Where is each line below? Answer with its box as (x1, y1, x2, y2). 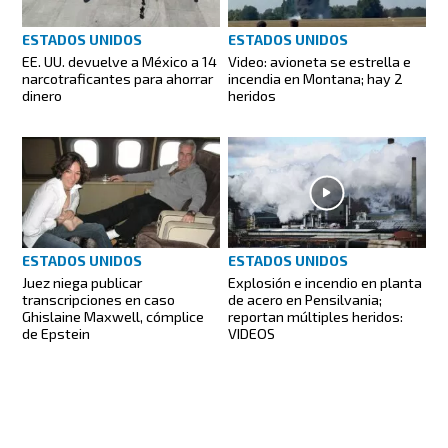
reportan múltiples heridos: (228, 308, 403, 326)
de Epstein (22, 325, 91, 343)
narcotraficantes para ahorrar (22, 70, 214, 88)
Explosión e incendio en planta (228, 274, 422, 292)
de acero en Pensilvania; (228, 291, 382, 309)
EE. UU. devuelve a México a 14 (22, 53, 218, 71)
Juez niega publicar (22, 274, 143, 292)
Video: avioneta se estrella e (228, 53, 411, 71)
